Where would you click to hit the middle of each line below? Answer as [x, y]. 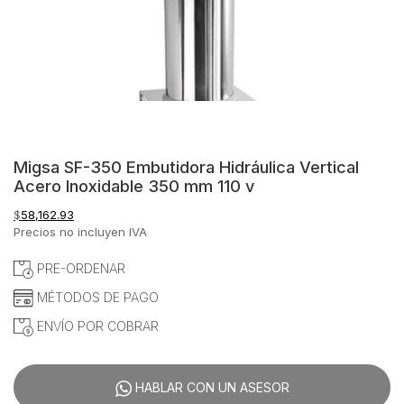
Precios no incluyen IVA [80, 231]
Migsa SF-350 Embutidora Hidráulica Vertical [186, 166]
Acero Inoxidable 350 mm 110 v [134, 185]
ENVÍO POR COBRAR [96, 326]
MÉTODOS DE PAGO [96, 297]
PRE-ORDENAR [79, 268]
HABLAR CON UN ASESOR [210, 388]
